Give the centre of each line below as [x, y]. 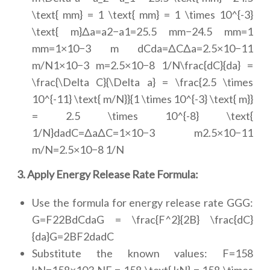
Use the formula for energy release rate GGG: [143, 202]
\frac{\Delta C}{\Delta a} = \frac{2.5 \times [143, 82]
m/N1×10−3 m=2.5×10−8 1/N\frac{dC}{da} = [143, 65]
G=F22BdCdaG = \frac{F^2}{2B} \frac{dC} [143, 219]
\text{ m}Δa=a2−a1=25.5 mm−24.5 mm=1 [143, 31]
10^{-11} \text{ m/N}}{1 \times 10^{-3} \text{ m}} [143, 99]
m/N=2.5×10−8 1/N [78, 149]
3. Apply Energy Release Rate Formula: [108, 174]
